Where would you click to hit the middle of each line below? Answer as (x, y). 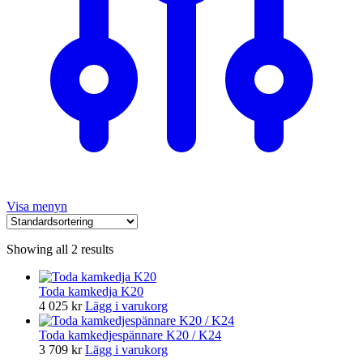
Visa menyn (37, 206)
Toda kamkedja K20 (91, 291)
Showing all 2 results (60, 249)
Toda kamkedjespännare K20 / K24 (130, 335)
